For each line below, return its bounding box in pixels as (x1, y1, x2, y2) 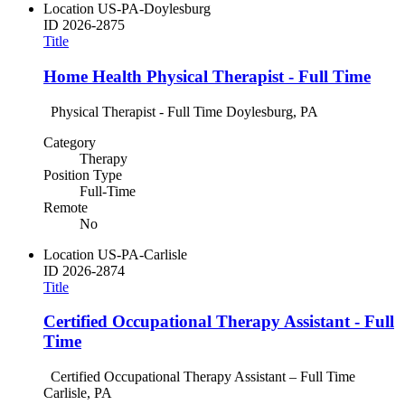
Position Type (43, 166, 122, 183)
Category (43, 134, 96, 150)
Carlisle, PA (43, 385, 116, 400)
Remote (43, 199, 88, 215)
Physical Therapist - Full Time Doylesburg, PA (43, 103, 318, 119)
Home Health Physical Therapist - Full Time (43, 66, 371, 86)
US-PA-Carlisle (98, 246, 187, 262)
